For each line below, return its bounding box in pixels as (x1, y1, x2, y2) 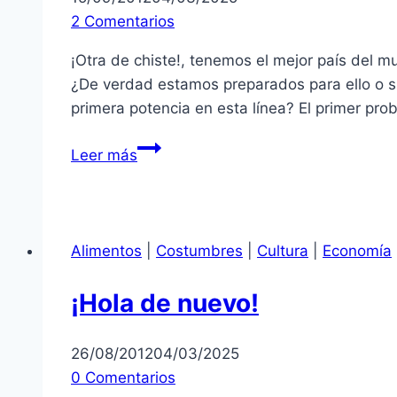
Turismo (136, 137, 193, 156)
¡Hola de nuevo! (71, 287, 259, 318)
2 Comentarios (71, 12, 175, 31)
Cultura (257, 242, 308, 261)
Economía (323, 242, 392, 261)
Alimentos (71, 242, 142, 261)
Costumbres (156, 242, 243, 261)
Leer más (71, 146, 137, 165)
